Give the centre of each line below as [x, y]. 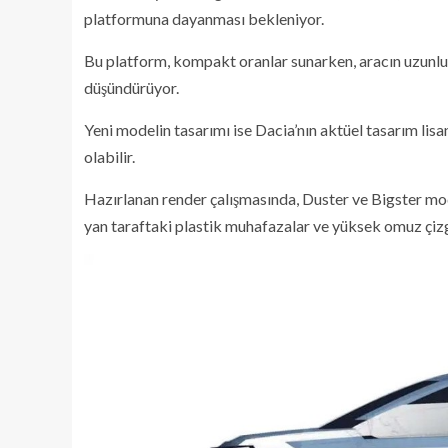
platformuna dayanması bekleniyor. [204, 18]
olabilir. [109, 156]
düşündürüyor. [131, 87]
